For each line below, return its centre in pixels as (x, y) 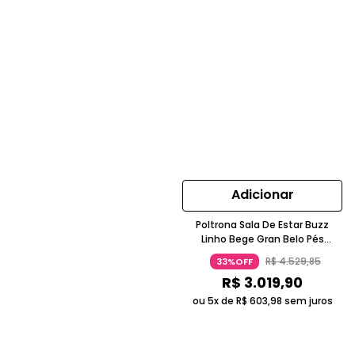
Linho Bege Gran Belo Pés (262, 239)
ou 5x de (214, 301)
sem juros (307, 301)
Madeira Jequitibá (262, 253)
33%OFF (235, 261)
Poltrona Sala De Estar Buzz (262, 225)
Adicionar (262, 195)
